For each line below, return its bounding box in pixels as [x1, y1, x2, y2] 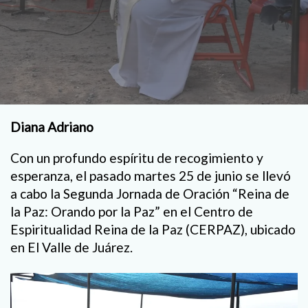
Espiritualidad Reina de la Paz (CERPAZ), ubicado [10, 221, 296, 238]
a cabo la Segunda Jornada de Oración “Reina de [10, 186, 289, 202]
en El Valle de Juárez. [10, 239, 133, 256]
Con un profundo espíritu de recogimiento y [10, 150, 263, 166]
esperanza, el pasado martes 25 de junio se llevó [10, 168, 291, 184]
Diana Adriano [10, 119, 93, 135]
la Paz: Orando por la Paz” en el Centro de [10, 203, 253, 220]
